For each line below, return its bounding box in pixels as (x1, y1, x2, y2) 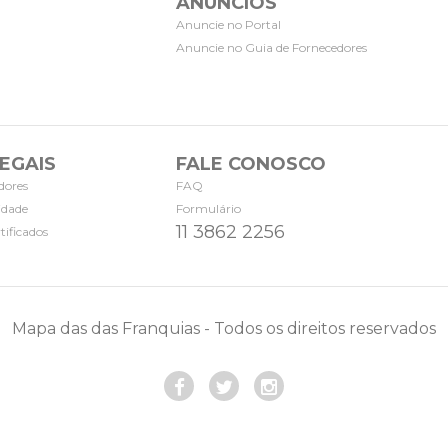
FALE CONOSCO (176, 153, 326, 176)
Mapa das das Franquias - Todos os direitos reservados (12, 319, 436, 339)
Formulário (176, 201, 241, 217)
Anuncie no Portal (176, 17, 281, 33)
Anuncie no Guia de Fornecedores (176, 40, 367, 56)
